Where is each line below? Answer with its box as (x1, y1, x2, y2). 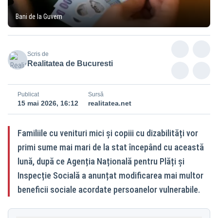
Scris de (27, 50, 49, 57)
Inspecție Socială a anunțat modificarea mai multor (18, 170, 203, 181)
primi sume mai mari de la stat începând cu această (18, 142, 204, 152)
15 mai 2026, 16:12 (18, 99, 78, 107)
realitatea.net (88, 99, 131, 107)
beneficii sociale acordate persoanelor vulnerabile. (18, 184, 200, 195)
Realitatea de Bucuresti (27, 59, 113, 68)
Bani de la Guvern (16, 12, 62, 20)
